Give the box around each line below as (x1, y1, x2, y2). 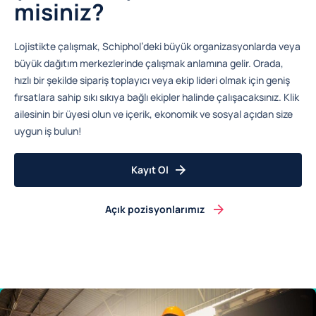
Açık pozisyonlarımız (104, 202, 205, 216)
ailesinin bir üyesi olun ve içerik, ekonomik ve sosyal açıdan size (14, 107, 293, 121)
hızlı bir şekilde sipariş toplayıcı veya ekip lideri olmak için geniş (14, 73, 290, 87)
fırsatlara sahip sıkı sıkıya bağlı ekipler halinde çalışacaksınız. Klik (14, 90, 299, 104)
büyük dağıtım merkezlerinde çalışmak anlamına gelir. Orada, (14, 56, 284, 70)
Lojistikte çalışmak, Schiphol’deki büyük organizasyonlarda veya (14, 39, 300, 53)
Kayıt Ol (130, 162, 169, 176)
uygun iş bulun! (14, 123, 82, 138)
